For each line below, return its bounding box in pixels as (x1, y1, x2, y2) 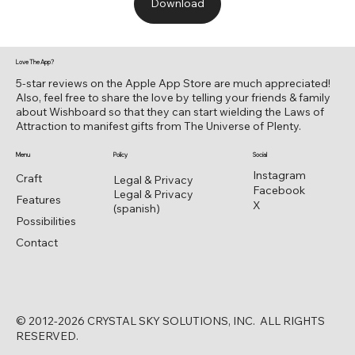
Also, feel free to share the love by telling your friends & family (16, 90, 330, 105)
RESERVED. (16, 328, 78, 343)
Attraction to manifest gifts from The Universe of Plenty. (16, 118, 301, 133)
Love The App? (16, 59, 54, 67)
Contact (16, 235, 59, 250)
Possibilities (16, 213, 77, 228)
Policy (113, 151, 128, 159)
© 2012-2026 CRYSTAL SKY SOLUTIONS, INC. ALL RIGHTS (16, 313, 325, 328)
